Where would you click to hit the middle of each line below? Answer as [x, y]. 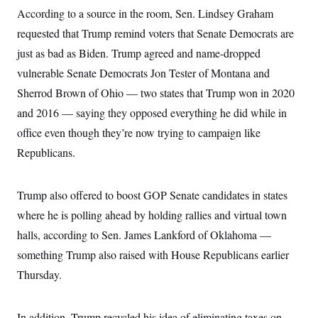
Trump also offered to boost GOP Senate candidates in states [152, 195]
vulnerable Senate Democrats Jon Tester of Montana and [143, 73]
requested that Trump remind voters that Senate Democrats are [155, 33]
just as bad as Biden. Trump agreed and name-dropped [139, 53]
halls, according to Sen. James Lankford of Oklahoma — [144, 235]
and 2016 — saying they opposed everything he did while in [152, 113]
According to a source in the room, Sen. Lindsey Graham [145, 13]
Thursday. [39, 274]
